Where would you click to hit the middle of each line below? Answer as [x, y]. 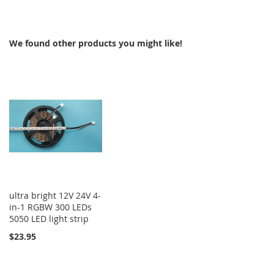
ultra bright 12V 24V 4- [55, 196]
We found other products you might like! [96, 43]
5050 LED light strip [49, 219]
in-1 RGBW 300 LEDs [50, 207]
